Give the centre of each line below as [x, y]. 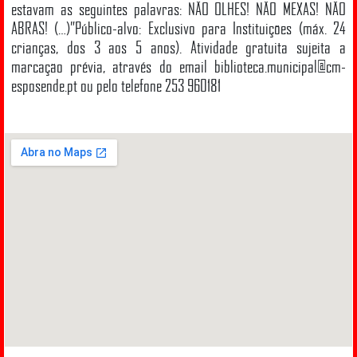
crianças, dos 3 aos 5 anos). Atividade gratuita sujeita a [178, 47]
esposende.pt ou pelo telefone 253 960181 [116, 85]
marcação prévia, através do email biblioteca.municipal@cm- [178, 66]
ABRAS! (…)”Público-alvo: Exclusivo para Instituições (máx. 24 [178, 27]
